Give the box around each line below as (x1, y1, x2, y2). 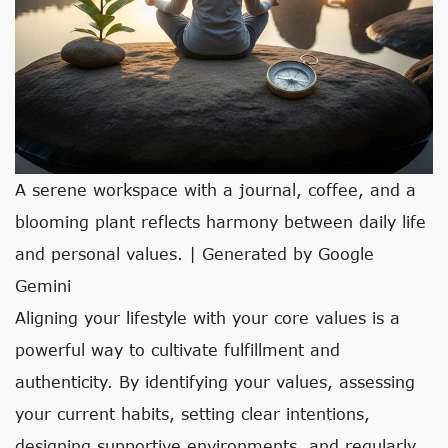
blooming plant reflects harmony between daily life (15, 212, 426, 231)
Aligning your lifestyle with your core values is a (15, 308, 400, 327)
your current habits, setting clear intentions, (15, 404, 370, 423)
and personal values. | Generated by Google (15, 244, 374, 263)
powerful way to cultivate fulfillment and (15, 340, 340, 359)
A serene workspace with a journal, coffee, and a (15, 180, 416, 199)
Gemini (15, 276, 71, 295)
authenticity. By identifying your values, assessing (15, 372, 415, 391)
